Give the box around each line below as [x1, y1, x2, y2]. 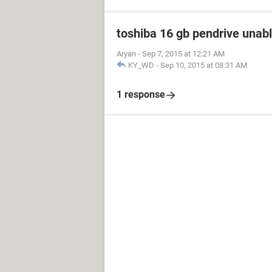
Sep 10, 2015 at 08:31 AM [160, 61, 247, 70]
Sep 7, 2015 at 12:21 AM [142, 49, 225, 58]
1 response [117, 89, 165, 100]
